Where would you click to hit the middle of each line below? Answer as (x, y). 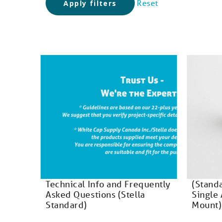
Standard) (66, 205)
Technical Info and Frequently (108, 184)
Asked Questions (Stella (95, 194)
